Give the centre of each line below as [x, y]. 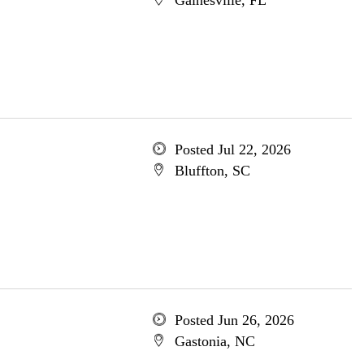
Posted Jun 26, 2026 [234, 320]
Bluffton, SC [212, 171]
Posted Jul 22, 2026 [232, 149]
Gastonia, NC [214, 341]
